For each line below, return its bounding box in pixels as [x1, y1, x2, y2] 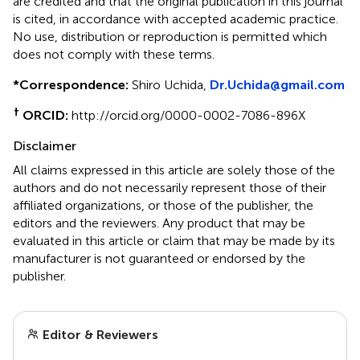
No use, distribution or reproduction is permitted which [13, 28, 327, 44]
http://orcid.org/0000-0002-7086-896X [68, 107, 305, 123]
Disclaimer [13, 137, 76, 153]
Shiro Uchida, [129, 76, 210, 92]
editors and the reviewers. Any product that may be [13, 215, 305, 231]
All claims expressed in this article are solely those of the [13, 162, 335, 178]
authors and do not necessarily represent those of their [13, 179, 326, 195]
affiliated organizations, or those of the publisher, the [13, 197, 313, 213]
